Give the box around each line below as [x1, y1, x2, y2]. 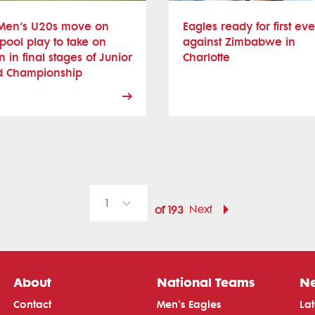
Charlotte [183, 50, 230, 64]
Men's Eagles [156, 298, 221, 311]
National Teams [156, 274, 255, 290]
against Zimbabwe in [183, 34, 295, 49]
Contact [13, 298, 52, 311]
